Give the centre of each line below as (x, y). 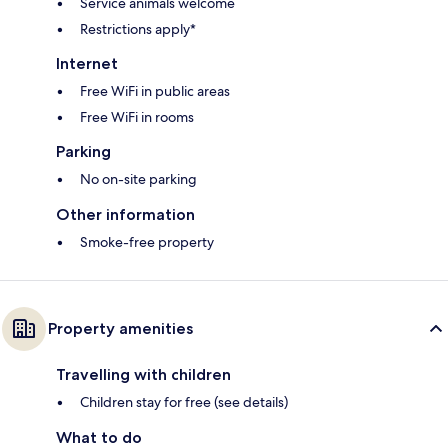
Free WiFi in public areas (155, 91)
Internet (87, 64)
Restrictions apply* (138, 29)
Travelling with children (143, 375)
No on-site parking (138, 179)
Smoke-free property (147, 242)
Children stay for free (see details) (184, 402)
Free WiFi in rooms (137, 117)
